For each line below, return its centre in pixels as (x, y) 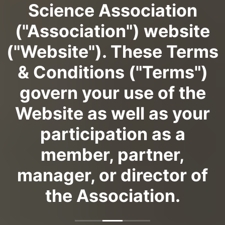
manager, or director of (113, 175)
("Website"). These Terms (113, 51)
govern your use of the (113, 93)
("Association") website (113, 31)
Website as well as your (113, 113)
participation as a (113, 134)
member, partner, (113, 154)
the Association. (113, 196)
